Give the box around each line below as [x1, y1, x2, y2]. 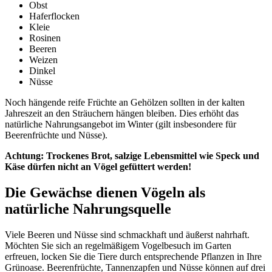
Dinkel [29, 66, 55, 76]
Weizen [29, 55, 58, 66]
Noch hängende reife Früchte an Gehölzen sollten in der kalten [5, 97, 245, 108]
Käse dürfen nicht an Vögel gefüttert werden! [5, 161, 191, 172]
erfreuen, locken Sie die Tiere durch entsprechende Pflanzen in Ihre [5, 251, 262, 262]
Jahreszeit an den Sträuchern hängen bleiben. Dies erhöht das [5, 108, 239, 119]
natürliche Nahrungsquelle [5, 201, 171, 217]
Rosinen [29, 33, 61, 44]
